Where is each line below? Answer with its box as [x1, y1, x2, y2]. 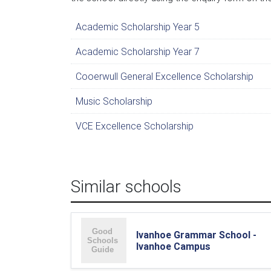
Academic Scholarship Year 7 [76, 45, 200, 57]
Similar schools [71, 176, 181, 197]
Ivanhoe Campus [136, 240, 211, 252]
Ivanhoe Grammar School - [136, 228, 256, 241]
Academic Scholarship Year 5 [76, 21, 200, 33]
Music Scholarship [76, 95, 152, 107]
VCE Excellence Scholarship [76, 120, 194, 132]
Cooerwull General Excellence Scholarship [76, 70, 253, 82]
